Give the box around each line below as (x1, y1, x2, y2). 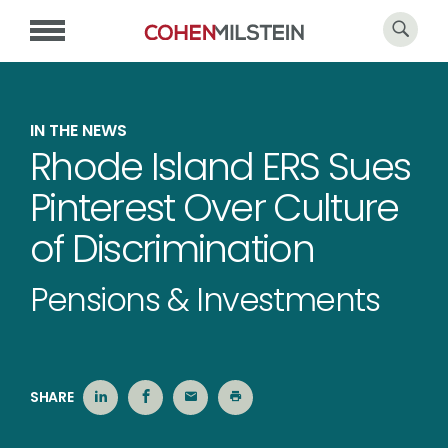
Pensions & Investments (30, 277, 380, 322)
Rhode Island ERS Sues (30, 140, 411, 193)
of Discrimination (30, 222, 314, 275)
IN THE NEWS (30, 119, 127, 142)
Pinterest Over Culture (30, 181, 399, 234)
